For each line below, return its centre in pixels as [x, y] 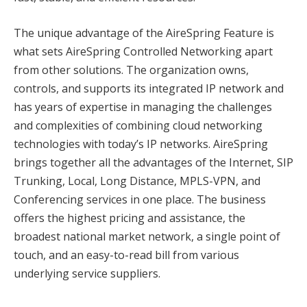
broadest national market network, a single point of [147, 236]
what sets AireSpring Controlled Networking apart [143, 51]
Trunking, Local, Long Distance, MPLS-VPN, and [137, 181]
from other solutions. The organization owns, [131, 70]
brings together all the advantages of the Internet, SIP [153, 162]
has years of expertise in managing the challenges [143, 107]
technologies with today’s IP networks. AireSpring [141, 144]
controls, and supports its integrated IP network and [149, 88]
